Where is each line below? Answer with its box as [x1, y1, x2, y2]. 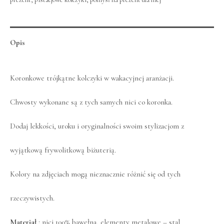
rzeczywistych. [10, 193, 54, 203]
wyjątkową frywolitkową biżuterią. [10, 145, 116, 155]
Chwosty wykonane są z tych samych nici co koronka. [10, 97, 172, 107]
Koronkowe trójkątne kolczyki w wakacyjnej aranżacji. [10, 73, 174, 83]
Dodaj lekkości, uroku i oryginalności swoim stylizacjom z [10, 121, 184, 131]
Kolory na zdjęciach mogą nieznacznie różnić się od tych [10, 169, 180, 179]
